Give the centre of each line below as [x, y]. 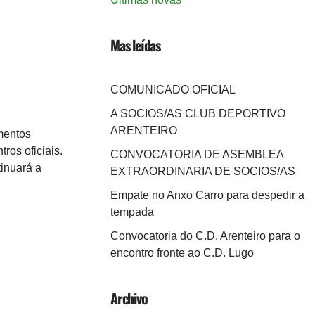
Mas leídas [135, 45]
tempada [132, 212]
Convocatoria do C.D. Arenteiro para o [205, 236]
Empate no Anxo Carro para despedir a [207, 195]
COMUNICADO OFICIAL [173, 90]
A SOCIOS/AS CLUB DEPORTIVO [198, 114]
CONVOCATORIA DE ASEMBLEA [197, 154]
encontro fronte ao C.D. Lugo [182, 253]
